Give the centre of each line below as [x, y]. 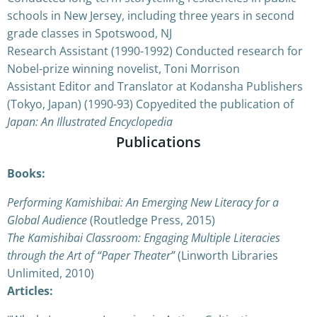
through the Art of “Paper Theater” [92, 255]
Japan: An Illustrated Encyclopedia [90, 121]
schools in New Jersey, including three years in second [151, 15]
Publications [158, 142]
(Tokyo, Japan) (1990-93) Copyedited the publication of [150, 104]
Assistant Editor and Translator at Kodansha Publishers [155, 86]
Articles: [30, 290]
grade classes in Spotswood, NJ [90, 33]
